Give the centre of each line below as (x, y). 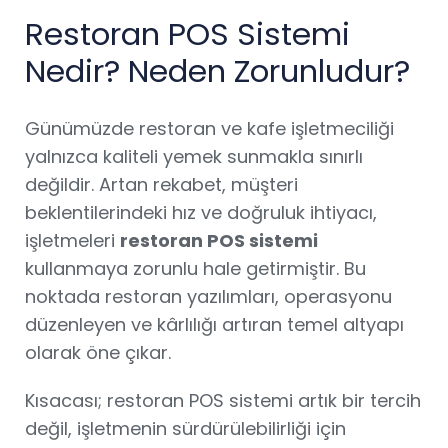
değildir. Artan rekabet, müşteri (161, 184)
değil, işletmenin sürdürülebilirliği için (185, 428)
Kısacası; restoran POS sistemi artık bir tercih (223, 400)
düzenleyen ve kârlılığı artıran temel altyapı (214, 324)
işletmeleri (72, 240)
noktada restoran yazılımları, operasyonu (208, 296)
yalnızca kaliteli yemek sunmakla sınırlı (194, 156)
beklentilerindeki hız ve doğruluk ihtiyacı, (201, 212)
